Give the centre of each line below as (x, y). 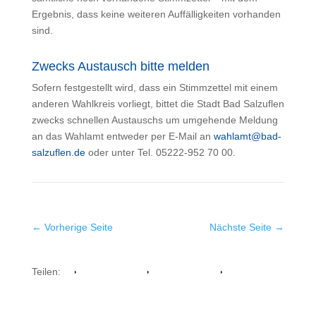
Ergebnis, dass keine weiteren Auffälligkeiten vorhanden (156, 14)
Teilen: (46, 272)
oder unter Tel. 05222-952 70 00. (160, 152)
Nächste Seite (241, 227)
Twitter (235, 272)
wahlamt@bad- (247, 136)
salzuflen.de (58, 152)
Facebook (97, 272)
